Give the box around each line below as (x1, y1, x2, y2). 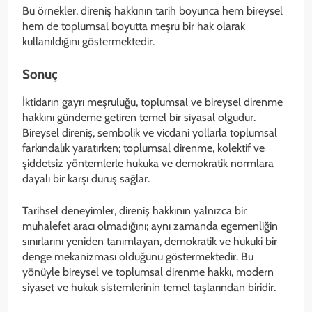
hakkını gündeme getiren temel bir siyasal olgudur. (22, 111, 256, 125)
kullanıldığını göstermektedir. (22, 34, 155, 48)
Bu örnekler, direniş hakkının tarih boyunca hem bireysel (22, 3, 283, 17)
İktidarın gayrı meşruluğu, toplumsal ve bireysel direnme (22, 95, 283, 109)
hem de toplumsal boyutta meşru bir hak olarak (22, 19, 245, 33)
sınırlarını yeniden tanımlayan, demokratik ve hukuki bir (22, 235, 277, 249)
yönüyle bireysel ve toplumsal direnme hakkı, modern (22, 265, 274, 279)
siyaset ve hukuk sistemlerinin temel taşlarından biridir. (22, 281, 276, 295)
